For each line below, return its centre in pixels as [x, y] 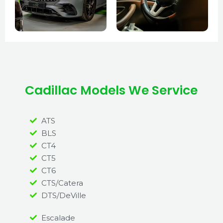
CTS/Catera [62, 183]
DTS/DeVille [63, 195]
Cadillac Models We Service [111, 90]
